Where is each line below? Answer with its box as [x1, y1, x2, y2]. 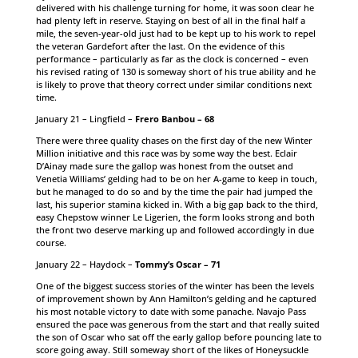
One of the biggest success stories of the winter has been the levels [35, 280, 314, 292]
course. [35, 237, 66, 249]
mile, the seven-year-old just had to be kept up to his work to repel [35, 27, 316, 39]
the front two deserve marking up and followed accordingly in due [35, 224, 314, 236]
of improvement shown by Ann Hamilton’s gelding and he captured [35, 292, 316, 304]
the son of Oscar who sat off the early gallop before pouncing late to [35, 331, 322, 343]
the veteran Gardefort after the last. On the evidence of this [35, 40, 284, 52]
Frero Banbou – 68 [134, 113, 214, 125]
